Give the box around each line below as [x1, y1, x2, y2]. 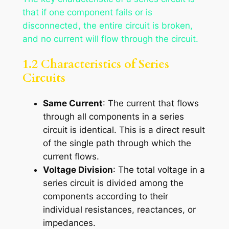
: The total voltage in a [112, 165, 205, 175]
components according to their [42, 191, 168, 202]
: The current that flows [102, 98, 199, 109]
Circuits [22, 70, 65, 86]
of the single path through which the [42, 138, 191, 149]
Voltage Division [42, 165, 113, 175]
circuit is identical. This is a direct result [42, 125, 205, 135]
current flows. [42, 151, 99, 162]
